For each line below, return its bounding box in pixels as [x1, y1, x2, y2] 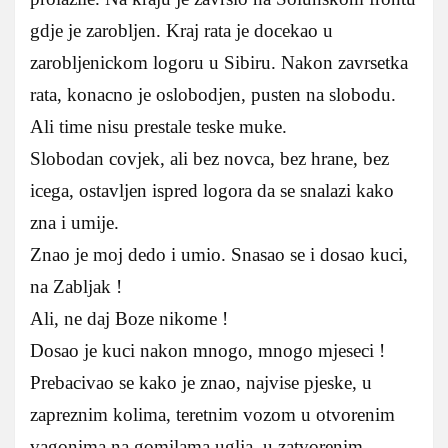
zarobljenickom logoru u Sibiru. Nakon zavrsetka [30, 52, 408, 74]
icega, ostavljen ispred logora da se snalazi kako [30, 180, 394, 202]
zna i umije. [30, 212, 119, 234]
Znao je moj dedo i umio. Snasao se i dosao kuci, [30, 244, 408, 266]
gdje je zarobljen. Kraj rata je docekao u [30, 20, 333, 42]
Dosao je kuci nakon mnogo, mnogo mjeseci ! [30, 340, 385, 362]
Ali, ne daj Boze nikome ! [30, 308, 228, 330]
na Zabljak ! [30, 276, 122, 298]
